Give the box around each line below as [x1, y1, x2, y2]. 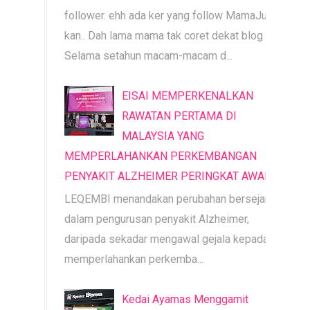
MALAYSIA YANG [122, 129, 205, 143]
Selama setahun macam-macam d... [64, 48, 232, 62]
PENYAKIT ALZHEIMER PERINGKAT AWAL [64, 170, 271, 183]
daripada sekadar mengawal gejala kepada [64, 232, 268, 246]
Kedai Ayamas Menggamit [122, 292, 249, 306]
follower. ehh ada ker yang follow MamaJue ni [64, 8, 284, 22]
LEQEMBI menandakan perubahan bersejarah [64, 192, 280, 206]
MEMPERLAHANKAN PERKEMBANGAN [64, 149, 257, 163]
